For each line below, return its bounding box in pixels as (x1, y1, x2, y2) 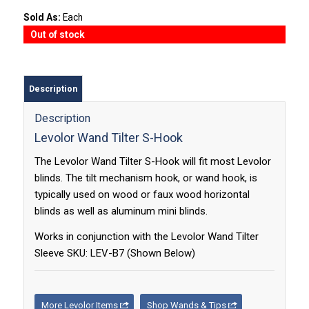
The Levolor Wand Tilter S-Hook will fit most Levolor (34, 155, 271, 168)
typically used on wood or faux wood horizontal (34, 188, 250, 201)
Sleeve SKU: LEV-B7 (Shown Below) (34, 246, 195, 259)
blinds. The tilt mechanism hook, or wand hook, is (34, 172, 257, 185)
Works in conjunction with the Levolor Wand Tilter (34, 230, 259, 243)
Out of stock (30, 29, 85, 41)
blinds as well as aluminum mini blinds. (34, 205, 208, 218)
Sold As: (23, 12, 63, 23)
